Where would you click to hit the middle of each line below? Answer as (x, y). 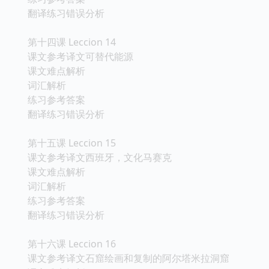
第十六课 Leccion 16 (72, 243)
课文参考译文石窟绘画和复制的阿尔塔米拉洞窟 (128, 258)
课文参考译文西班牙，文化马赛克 (100, 157)
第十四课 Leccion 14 (72, 42)
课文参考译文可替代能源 (80, 56)
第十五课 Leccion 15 (72, 143)
